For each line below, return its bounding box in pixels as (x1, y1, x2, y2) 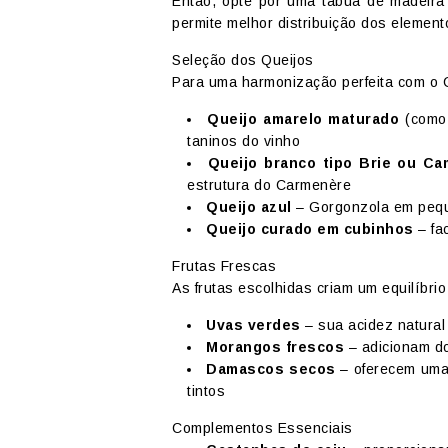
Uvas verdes (206, 316, 301, 333)
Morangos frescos (206, 338, 344, 355)
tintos (187, 382, 225, 399)
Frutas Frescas (172, 257, 276, 274)
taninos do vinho (187, 132, 300, 149)
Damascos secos (206, 360, 336, 377)
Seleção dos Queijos (172, 51, 314, 68)
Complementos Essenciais (172, 419, 353, 436)
